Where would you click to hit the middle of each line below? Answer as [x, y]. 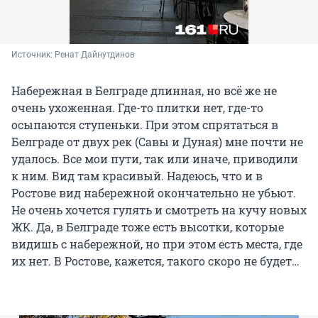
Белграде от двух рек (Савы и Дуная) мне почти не [157, 141]
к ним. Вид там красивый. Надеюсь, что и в [137, 175]
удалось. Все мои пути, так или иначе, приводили [155, 158]
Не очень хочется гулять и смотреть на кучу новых [159, 209]
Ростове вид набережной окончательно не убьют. [154, 192]
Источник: [33, 54]
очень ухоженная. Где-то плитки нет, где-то [137, 107]
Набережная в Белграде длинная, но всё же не [144, 90]
